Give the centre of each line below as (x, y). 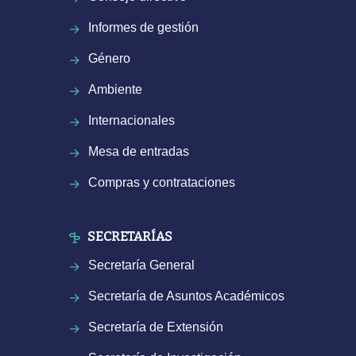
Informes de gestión (143, 28)
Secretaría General (141, 265)
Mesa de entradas (139, 152)
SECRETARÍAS (129, 237)
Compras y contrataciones (162, 183)
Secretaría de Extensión (156, 327)
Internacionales (132, 121)
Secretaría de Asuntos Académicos (186, 296)
